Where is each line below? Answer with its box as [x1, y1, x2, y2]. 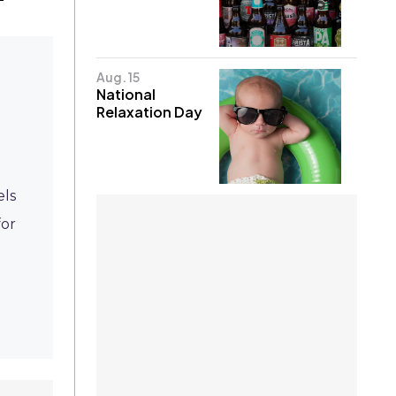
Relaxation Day [96, 102, 203, 121]
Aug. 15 [96, 68, 141, 85]
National [96, 84, 156, 103]
